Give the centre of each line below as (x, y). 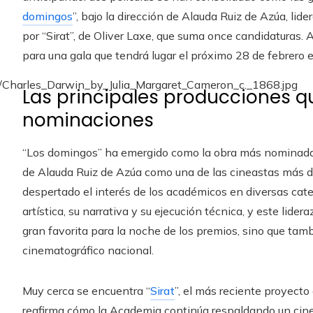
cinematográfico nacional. (88, 250)
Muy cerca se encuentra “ (86, 290)
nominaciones (88, 120)
